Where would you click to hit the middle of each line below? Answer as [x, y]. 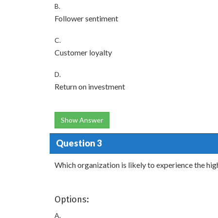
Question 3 [79, 143]
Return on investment [90, 86]
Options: [72, 199]
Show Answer [82, 120]
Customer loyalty [83, 52]
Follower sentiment [86, 18]
